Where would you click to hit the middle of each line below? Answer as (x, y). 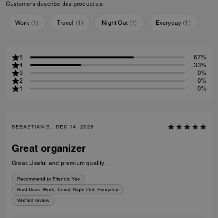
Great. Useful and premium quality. (59, 163)
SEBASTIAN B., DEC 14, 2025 (53, 127)
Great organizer (49, 148)
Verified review (33, 200)
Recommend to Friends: (44, 179)
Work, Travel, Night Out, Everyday (81, 189)
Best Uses (28, 189)
